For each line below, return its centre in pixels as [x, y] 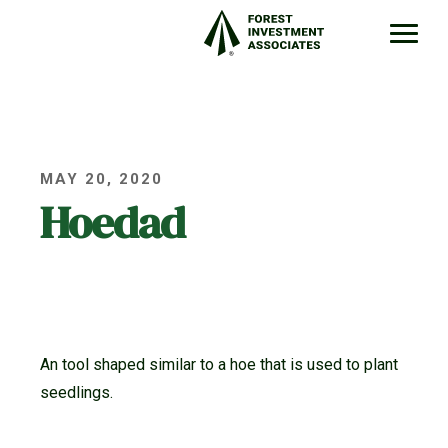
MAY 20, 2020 [101, 179]
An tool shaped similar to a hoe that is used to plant [219, 365]
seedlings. [76, 393]
